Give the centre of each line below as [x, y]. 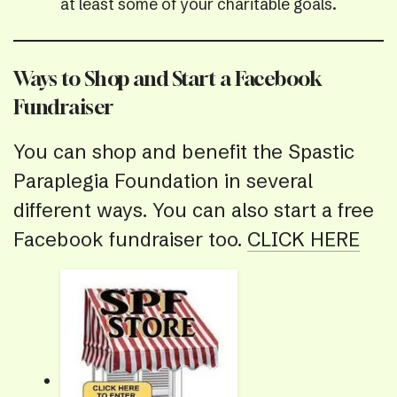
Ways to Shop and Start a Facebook [167, 78]
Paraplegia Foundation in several [163, 181]
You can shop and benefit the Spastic [184, 152]
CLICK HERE [304, 239]
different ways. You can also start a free [194, 210]
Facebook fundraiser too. [130, 239]
